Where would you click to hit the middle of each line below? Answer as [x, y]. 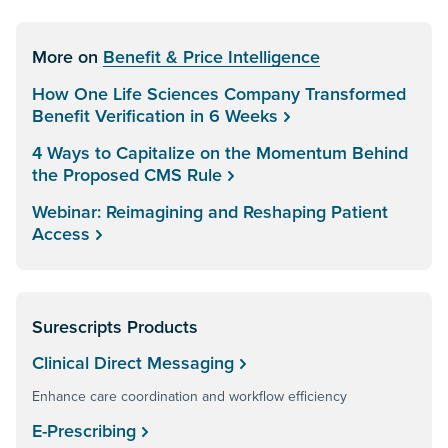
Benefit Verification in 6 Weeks [155, 116]
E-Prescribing [84, 431]
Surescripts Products [115, 327]
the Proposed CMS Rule [127, 175]
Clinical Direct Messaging [133, 363]
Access [61, 234]
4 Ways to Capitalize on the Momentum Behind [220, 153]
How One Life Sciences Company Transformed [219, 94]
